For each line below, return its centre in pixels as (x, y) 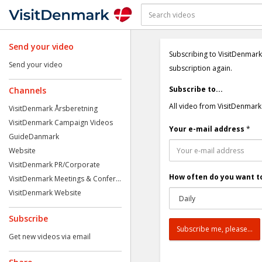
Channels (27, 90)
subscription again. (201, 68)
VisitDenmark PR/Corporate (54, 165)
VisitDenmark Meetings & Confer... (65, 179)
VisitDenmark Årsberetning (53, 108)
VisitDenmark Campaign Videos (61, 123)
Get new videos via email (50, 237)
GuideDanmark (34, 137)
